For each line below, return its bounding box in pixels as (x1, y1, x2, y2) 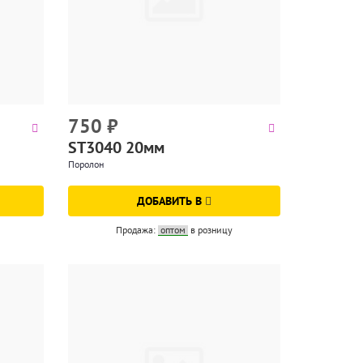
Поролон (67, 157, 104, 170)
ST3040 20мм (67, 136, 164, 158)
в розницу (190, 223, 233, 236)
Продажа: (115, 223, 158, 236)
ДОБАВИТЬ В (136, 193, 205, 208)
